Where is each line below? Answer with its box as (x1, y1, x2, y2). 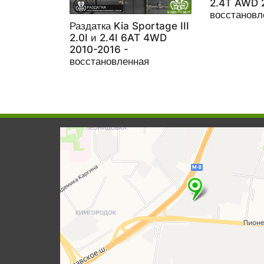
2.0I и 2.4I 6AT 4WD (70, 32, 167, 44)
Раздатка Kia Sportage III (70, 20, 189, 32)
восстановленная (70, 55, 149, 67)
